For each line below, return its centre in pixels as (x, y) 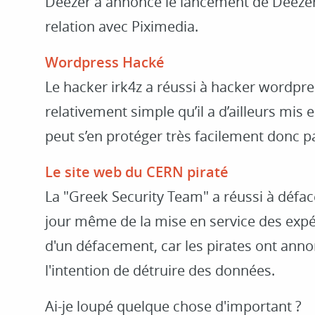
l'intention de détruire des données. (160, 270)
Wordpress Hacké (105, 62)
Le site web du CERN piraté (137, 172)
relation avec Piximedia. (122, 26)
